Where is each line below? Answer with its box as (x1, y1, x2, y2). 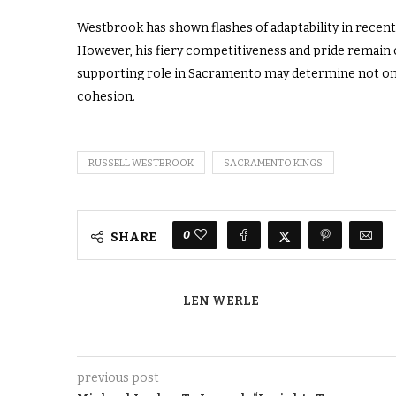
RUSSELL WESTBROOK (88, 157, 194, 170)
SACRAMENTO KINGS (224, 157, 323, 170)
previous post (77, 370, 159, 386)
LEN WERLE (183, 293, 259, 309)
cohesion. (77, 89, 135, 105)
